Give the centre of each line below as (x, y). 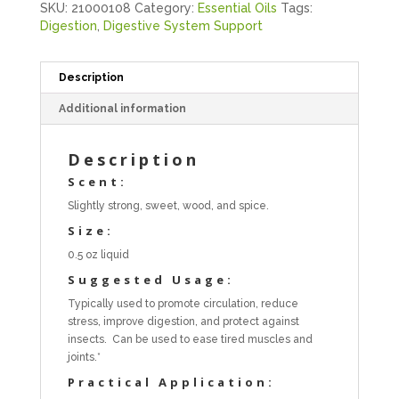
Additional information (122, 108)
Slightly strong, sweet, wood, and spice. (168, 205)
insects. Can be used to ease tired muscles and (190, 339)
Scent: (97, 181)
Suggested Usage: (151, 279)
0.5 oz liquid (98, 254)
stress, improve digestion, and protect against (183, 321)
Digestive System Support (183, 25)
